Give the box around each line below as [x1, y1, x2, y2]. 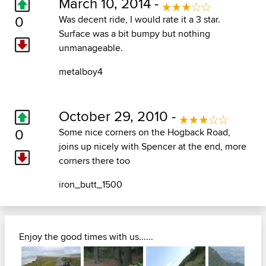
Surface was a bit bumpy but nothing [58, 27, 210, 41]
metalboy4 [58, 65, 103, 79]
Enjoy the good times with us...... [19, 230, 153, 244]
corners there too [58, 154, 130, 168]
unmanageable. [58, 41, 123, 55]
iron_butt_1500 [58, 178, 122, 192]
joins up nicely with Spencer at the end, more [58, 140, 246, 154]
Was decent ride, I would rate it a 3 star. [58, 12, 220, 27]
